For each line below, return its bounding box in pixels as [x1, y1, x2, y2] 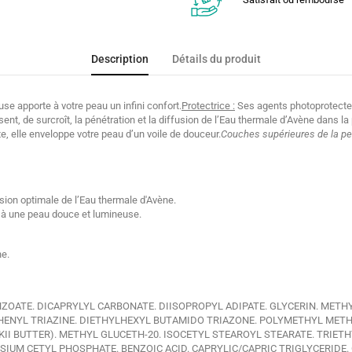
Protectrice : [181, 100, 235, 112]
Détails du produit [172, 53, 261, 67]
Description [91, 53, 148, 67]
